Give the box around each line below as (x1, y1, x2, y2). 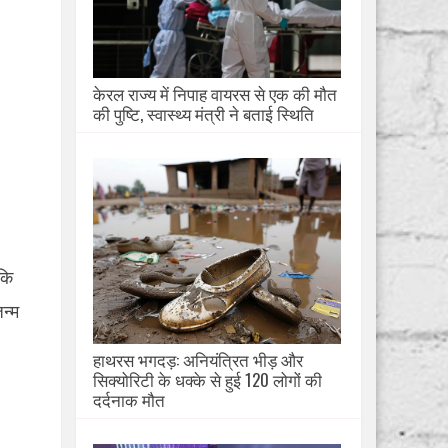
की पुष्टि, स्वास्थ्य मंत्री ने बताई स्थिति (93, 101, 314, 126)
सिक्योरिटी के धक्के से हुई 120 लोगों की (93, 367, 322, 392)
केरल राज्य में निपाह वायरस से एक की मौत (93, 81, 337, 106)
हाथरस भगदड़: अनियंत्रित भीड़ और (93, 347, 303, 372)
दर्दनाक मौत (93, 387, 165, 412)
